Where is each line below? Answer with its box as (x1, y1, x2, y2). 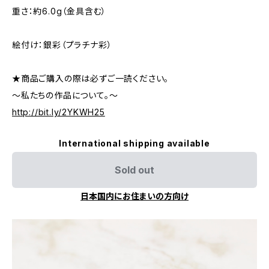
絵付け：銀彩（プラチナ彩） (12, 40, 112, 50)
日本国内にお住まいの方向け (80, 191, 189, 201)
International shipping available (59, 138, 210, 148)
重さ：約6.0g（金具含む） (12, 6, 107, 16)
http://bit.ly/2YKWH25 (12, 107, 105, 117)
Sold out (115, 164, 154, 176)
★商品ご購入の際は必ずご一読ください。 (12, 73, 169, 83)
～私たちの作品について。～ (12, 90, 118, 100)
